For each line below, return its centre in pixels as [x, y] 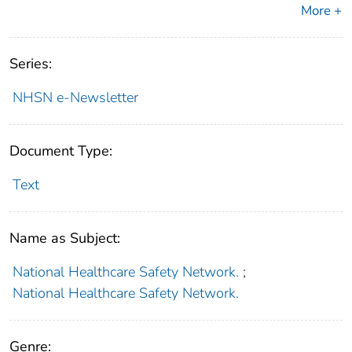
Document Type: [61, 150]
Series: [31, 63]
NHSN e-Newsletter [75, 97]
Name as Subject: [65, 238]
